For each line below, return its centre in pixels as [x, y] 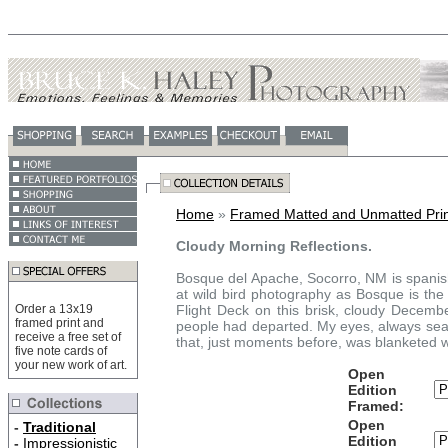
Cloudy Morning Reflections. [274, 246]
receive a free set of [68, 337]
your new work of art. [71, 365]
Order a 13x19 [54, 309]
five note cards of [61, 351]
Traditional [59, 427]
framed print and [59, 323]
